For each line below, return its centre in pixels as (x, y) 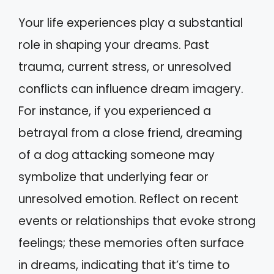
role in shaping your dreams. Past (114, 45)
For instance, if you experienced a (115, 111)
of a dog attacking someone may (117, 155)
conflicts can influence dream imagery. (131, 89)
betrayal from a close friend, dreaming (130, 133)
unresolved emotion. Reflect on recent (128, 199)
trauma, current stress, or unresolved (125, 67)
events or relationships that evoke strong (137, 221)
